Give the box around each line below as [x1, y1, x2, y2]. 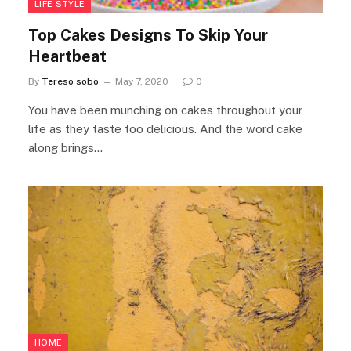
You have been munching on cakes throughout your [28, 103, 302, 117]
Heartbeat [28, 46, 107, 66]
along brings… [28, 140, 103, 154]
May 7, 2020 [115, 75, 168, 87]
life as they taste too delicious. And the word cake [28, 121, 302, 136]
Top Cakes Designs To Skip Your [28, 25, 268, 45]
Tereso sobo [42, 75, 99, 87]
